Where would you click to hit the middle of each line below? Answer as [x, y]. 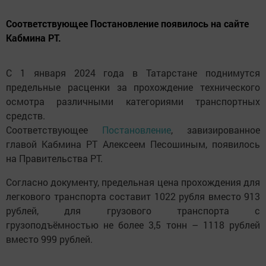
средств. [26, 116]
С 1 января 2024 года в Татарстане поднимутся [133, 73]
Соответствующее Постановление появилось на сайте [127, 24]
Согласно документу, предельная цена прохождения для [133, 182]
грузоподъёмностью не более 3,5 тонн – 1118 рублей [133, 225]
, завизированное [216, 130]
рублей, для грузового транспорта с [133, 211]
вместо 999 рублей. [50, 239]
